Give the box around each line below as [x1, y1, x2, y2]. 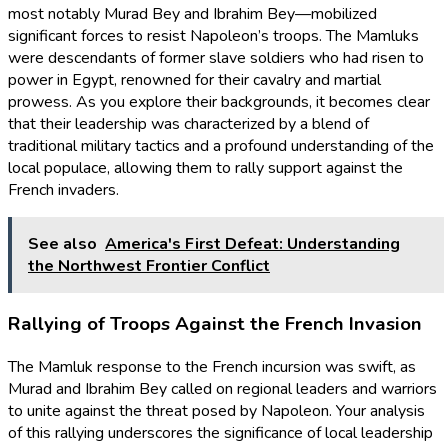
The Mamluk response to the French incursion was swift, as [8, 356, 416, 379]
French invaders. [8, 178, 119, 201]
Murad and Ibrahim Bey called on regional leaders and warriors [8, 378, 437, 401]
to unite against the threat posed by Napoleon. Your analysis [8, 400, 425, 423]
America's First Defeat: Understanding [105, 232, 400, 255]
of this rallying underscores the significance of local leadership [8, 422, 433, 445]
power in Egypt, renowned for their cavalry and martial [8, 68, 381, 91]
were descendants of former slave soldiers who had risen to [8, 46, 424, 69]
